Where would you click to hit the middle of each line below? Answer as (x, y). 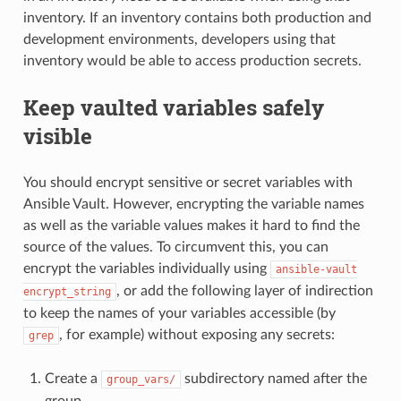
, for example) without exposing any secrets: (196, 334)
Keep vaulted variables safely (173, 107)
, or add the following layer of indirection (244, 290)
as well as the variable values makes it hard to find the (191, 225)
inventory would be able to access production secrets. (192, 60)
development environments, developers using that (179, 39)
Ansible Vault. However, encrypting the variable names (193, 204)
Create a (73, 378)
